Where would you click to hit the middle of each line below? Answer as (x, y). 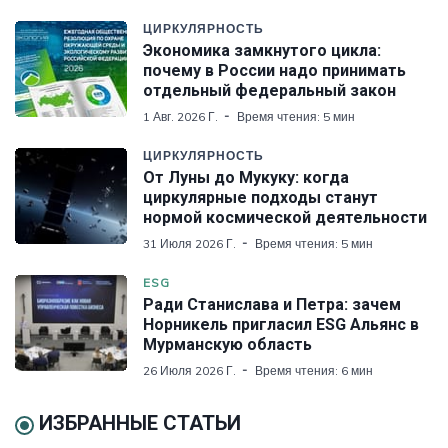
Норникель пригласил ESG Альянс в (281, 324)
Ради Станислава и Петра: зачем (272, 304)
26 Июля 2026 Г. (189, 370)
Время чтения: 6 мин (314, 370)
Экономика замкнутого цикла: (262, 50)
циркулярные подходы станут (260, 197)
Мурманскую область (227, 344)
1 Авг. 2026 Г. (180, 116)
